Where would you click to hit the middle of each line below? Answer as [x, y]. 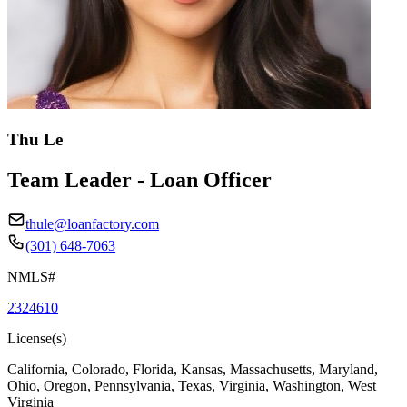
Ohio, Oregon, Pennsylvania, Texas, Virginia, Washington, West [192, 385]
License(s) [37, 338]
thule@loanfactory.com [92, 223]
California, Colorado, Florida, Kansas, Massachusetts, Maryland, [193, 369]
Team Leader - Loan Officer [139, 179]
